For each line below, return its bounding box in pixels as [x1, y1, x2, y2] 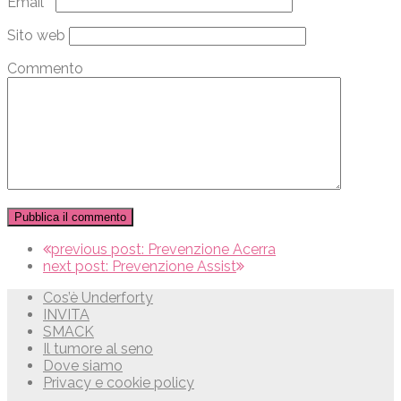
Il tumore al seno [43, 339, 153, 357]
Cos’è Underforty [43, 288, 153, 306]
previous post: [51, 240, 148, 258]
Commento [7, 59, 83, 77]
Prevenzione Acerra [148, 240, 276, 258]
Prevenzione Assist [112, 257, 236, 275]
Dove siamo [43, 356, 123, 374]
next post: [43, 257, 112, 275]
